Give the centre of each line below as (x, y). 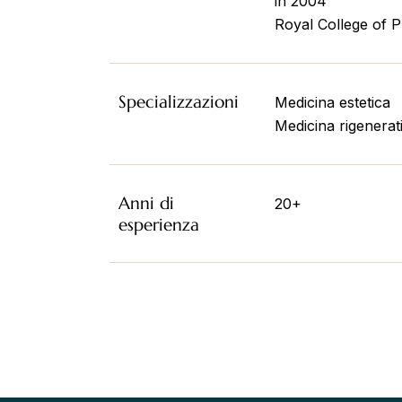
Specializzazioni (179, 102)
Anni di (146, 203)
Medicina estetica (332, 103)
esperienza (159, 225)
